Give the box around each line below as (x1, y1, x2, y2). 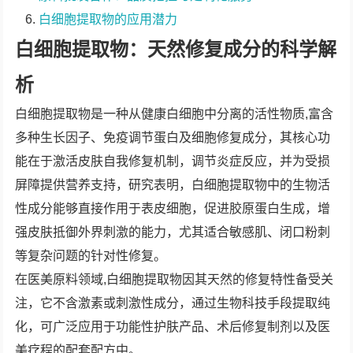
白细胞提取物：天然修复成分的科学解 (15, 39, 337, 60)
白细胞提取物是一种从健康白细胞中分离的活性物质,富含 (15, 107, 334, 121)
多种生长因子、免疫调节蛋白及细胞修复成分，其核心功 (15, 131, 331, 144)
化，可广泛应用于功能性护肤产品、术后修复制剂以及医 (15, 320, 331, 333)
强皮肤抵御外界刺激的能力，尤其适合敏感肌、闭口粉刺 (15, 225, 331, 239)
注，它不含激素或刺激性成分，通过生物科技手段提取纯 (15, 296, 331, 310)
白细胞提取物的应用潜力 (39, 13, 178, 26)
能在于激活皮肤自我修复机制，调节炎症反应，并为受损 (15, 154, 331, 168)
